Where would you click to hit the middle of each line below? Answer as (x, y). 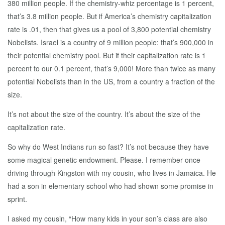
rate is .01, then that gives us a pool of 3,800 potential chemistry (109, 29)
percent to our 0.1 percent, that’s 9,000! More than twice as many (111, 68)
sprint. (17, 199)
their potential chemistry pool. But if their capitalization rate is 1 (107, 55)
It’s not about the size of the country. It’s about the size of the (104, 114)
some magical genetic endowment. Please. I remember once (104, 160)
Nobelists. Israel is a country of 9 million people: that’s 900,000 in (110, 42)
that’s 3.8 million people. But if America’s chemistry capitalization (109, 16)
